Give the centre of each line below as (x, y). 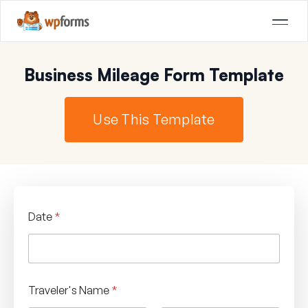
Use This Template (154, 119)
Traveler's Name (70, 290)
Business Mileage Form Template (154, 75)
